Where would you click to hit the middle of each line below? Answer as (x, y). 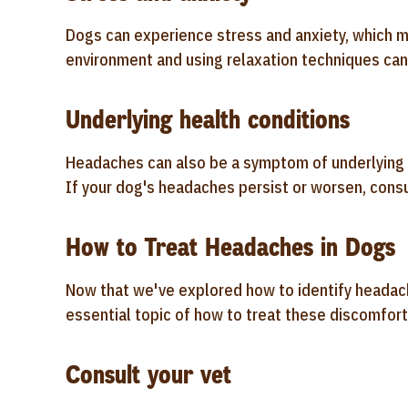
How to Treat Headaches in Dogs (230, 247)
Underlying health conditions (208, 120)
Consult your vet (148, 375)
